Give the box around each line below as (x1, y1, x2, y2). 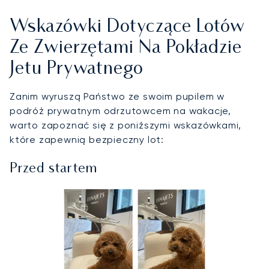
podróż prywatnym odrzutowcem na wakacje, (10, 105, 231, 117)
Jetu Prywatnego (10, 61, 144, 79)
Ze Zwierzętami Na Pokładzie (10, 40, 242, 58)
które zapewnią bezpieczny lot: (10, 134, 165, 146)
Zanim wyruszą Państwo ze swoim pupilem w (10, 91, 225, 103)
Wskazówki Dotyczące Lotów (10, 19, 245, 37)
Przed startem (10, 163, 97, 176)
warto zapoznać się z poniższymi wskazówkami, (10, 119, 242, 131)
